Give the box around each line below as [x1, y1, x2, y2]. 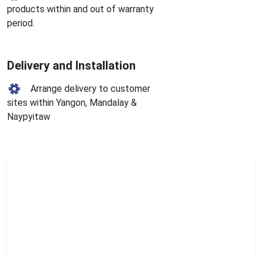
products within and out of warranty [7, 3, 154, 15]
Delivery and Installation [7, 58, 136, 73]
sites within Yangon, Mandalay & [7, 97, 137, 109]
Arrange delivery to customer [30, 82, 150, 94]
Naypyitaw [7, 111, 50, 123]
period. [7, 17, 35, 29]
